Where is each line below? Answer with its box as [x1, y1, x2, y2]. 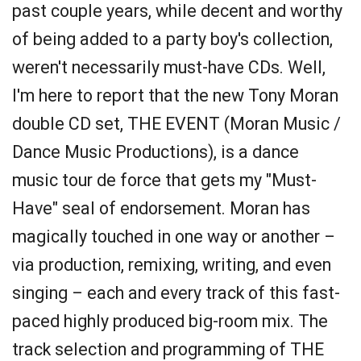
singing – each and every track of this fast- [12, 283, 340, 303]
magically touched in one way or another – [12, 226, 335, 247]
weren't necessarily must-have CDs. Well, [12, 57, 326, 77]
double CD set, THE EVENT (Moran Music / [12, 114, 341, 134]
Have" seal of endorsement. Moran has [12, 198, 310, 218]
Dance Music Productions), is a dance [12, 142, 299, 162]
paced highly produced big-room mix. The [12, 311, 328, 331]
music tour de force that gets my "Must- [12, 170, 317, 190]
